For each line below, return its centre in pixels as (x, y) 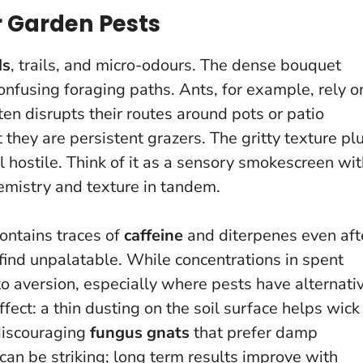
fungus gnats (140, 332)
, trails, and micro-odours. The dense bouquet (176, 65)
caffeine (154, 235)
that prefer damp (254, 332)
